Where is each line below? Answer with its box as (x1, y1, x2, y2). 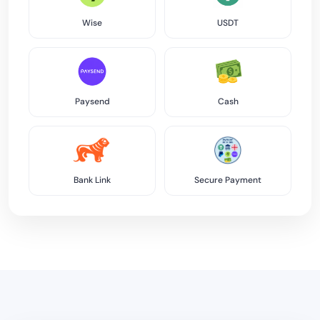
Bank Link (74, 174, 111, 186)
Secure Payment (194, 174, 261, 186)
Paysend (74, 96, 110, 107)
